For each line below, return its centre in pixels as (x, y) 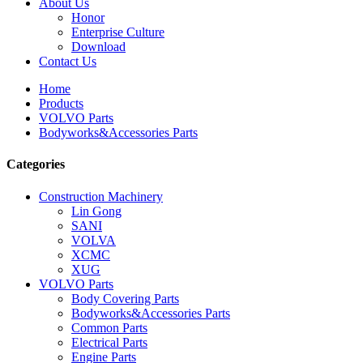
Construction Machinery (101, 196)
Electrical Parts (109, 342)
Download (98, 47)
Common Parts (109, 327)
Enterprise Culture (118, 32)
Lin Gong (96, 211)
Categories (36, 164)
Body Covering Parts (125, 298)
